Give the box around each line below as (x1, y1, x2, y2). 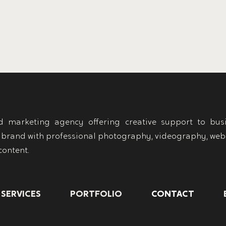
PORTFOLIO (70, 190, 122, 199)
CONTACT (151, 190, 194, 199)
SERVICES (1, 190, 41, 199)
